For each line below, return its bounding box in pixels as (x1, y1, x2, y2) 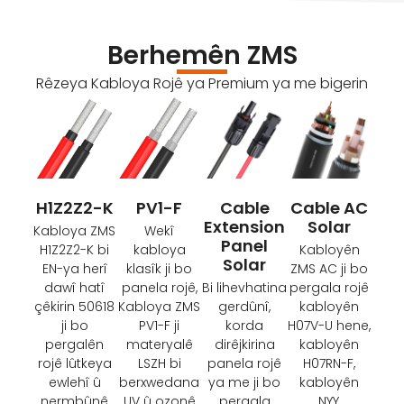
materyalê (125, 335, 193, 354)
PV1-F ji (139, 317, 180, 335)
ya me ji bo (208, 373, 281, 392)
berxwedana (119, 373, 200, 392)
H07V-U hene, (288, 317, 372, 335)
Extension (204, 216, 286, 239)
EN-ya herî (41, 260, 107, 279)
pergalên (45, 335, 105, 354)
